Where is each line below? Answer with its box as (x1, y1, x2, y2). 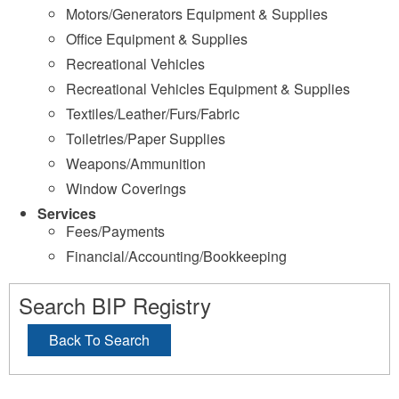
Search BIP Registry (19, 289, 211, 321)
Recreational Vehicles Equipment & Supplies (66, 78, 350, 99)
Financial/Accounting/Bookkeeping (66, 246, 287, 266)
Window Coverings (66, 178, 186, 199)
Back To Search (49, 330, 150, 350)
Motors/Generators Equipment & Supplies (66, 4, 328, 24)
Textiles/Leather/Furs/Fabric (66, 103, 240, 124)
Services (37, 203, 96, 224)
